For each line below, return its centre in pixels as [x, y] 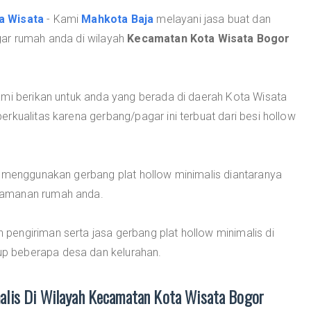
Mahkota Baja [118, 19]
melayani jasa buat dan [212, 19]
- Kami [63, 19]
